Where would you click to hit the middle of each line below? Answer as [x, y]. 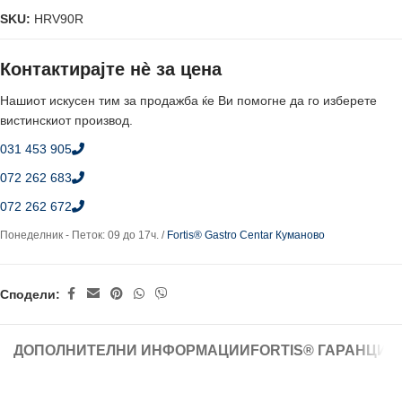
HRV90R [59, 19]
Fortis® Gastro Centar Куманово [246, 235]
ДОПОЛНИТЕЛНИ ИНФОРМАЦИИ [132, 350]
